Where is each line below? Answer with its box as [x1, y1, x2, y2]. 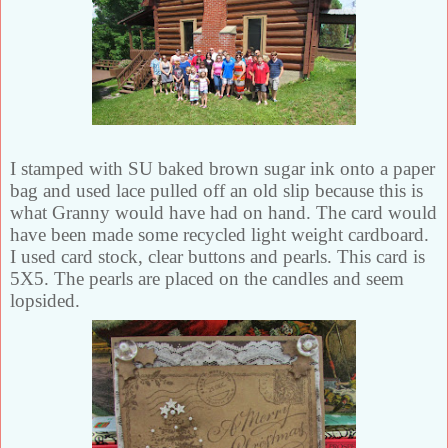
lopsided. [10, 290, 85, 312]
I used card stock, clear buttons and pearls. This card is [10, 246, 425, 268]
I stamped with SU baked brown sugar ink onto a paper [10, 158, 435, 180]
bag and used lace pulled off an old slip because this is [10, 180, 423, 202]
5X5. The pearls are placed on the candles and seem [10, 268, 404, 290]
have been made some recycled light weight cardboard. [10, 224, 429, 246]
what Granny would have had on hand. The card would [10, 202, 437, 224]
